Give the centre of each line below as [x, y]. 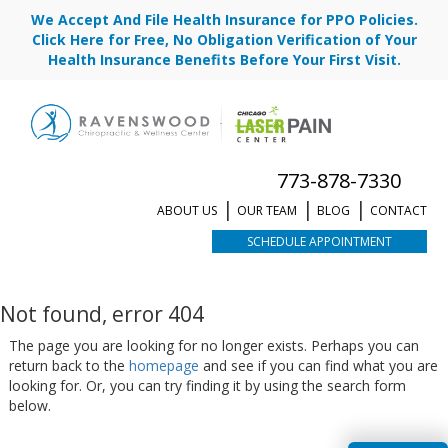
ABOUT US [186, 211]
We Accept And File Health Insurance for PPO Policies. [224, 19]
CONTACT [398, 211]
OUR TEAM [266, 211]
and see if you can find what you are [318, 366]
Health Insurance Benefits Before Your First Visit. [224, 59]
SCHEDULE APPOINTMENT [319, 242]
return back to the [68, 366]
